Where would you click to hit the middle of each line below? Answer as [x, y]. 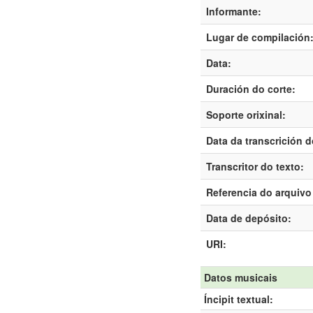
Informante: [234, 11]
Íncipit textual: [239, 299]
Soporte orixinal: [246, 115]
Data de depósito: [249, 218]
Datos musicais [241, 277]
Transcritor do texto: [255, 166]
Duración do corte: [251, 89]
